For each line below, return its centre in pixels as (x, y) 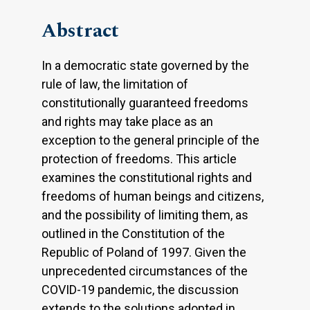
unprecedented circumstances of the (145, 271)
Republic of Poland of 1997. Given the (144, 252)
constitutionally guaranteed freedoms (145, 102)
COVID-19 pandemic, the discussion (140, 289)
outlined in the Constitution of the (133, 233)
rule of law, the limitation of (115, 84)
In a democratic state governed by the (145, 65)
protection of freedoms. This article (139, 158)
